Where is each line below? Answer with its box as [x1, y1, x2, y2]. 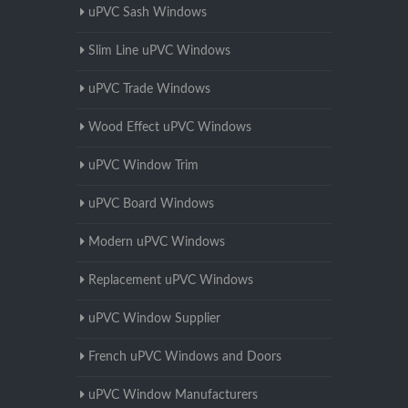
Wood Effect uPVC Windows [88, 121, 251, 135]
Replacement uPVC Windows [88, 274, 253, 288]
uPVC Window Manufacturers [88, 389, 258, 403]
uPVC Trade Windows [88, 83, 210, 97]
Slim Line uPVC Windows [88, 45, 230, 58]
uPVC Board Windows [88, 198, 214, 211]
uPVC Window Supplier [88, 312, 220, 326]
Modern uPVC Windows [88, 236, 225, 250]
